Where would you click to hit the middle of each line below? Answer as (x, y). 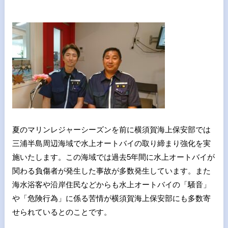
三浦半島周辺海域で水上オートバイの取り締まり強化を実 (111, 143)
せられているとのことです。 (62, 212)
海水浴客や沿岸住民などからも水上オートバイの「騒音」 (111, 184)
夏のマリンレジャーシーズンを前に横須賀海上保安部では (111, 130)
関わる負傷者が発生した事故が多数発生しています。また (111, 171)
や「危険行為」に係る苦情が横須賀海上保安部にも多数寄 (111, 198)
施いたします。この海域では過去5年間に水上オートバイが (113, 157)
